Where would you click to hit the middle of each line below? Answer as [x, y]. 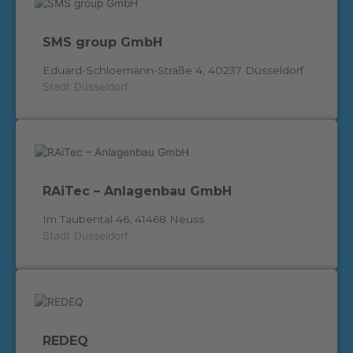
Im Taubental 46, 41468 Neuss [123, 219]
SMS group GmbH [102, 42]
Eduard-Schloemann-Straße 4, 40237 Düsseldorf [173, 70]
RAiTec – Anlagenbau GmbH [137, 191]
